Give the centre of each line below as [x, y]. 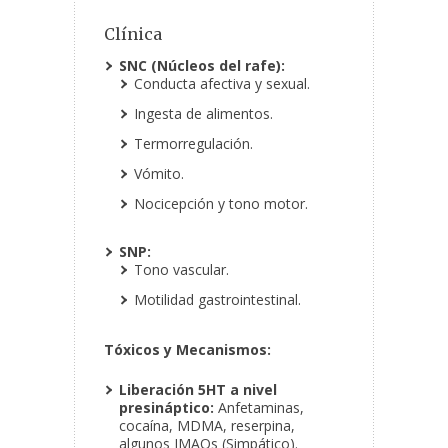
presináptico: [166, 408]
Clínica [133, 34]
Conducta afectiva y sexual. [222, 84]
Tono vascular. [181, 270]
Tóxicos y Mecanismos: [187, 350]
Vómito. [159, 174]
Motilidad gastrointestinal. [217, 300]
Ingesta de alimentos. [203, 114]
